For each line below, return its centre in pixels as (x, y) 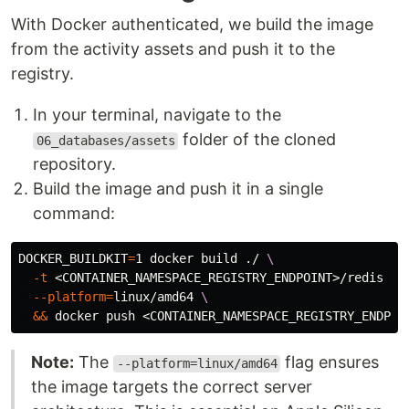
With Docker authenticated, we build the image (192, 25)
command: (74, 214)
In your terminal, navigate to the (157, 115)
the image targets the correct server (172, 387)
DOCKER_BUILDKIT (73, 259)
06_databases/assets (105, 141)
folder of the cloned (257, 140)
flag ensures (330, 362)
